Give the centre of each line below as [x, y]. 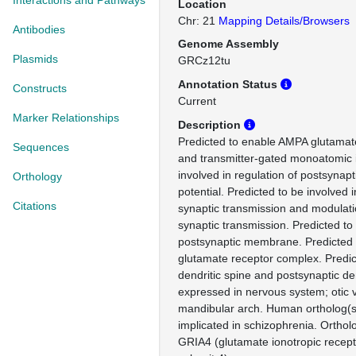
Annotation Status [229, 84]
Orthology [37, 176]
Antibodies [39, 29]
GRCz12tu [204, 60]
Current [197, 101]
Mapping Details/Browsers [284, 21]
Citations [35, 206]
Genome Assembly [228, 44]
